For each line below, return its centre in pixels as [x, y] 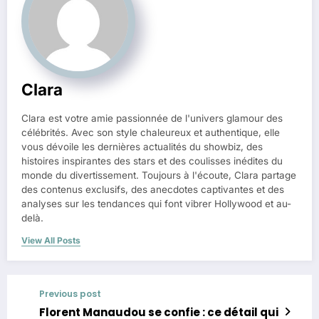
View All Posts [51, 240]
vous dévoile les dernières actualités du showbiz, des [142, 146]
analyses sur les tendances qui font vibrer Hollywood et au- [156, 203]
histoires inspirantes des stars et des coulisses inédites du [152, 161]
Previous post [70, 293]
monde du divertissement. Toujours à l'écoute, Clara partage [159, 175]
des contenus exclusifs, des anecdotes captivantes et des [153, 189]
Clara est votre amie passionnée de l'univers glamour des [152, 118]
